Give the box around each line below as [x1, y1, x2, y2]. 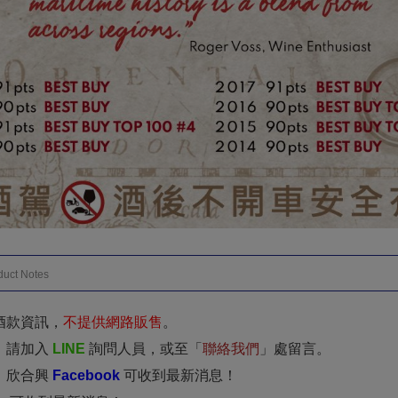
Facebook [52, 368, 120, 384]
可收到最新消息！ [123, 368, 237, 384]
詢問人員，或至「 [89, 341, 203, 357]
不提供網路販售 [63, 314, 163, 330]
